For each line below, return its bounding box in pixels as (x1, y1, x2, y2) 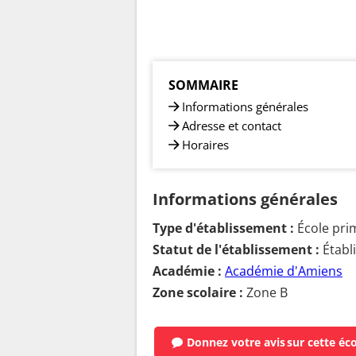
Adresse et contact (182, 117, 281, 133)
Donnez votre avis (187, 335, 285, 350)
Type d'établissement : (153, 219, 294, 237)
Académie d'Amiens (225, 261, 342, 280)
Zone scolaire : (153, 283, 243, 301)
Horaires (182, 136, 229, 153)
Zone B (243, 283, 288, 301)
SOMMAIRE (168, 75, 238, 94)
